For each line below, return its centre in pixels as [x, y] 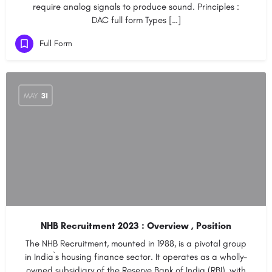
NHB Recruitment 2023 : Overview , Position [136, 226]
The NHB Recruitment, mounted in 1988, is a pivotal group [136, 243]
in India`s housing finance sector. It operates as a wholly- [136, 257]
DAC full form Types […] [136, 20]
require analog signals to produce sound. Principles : [136, 7]
